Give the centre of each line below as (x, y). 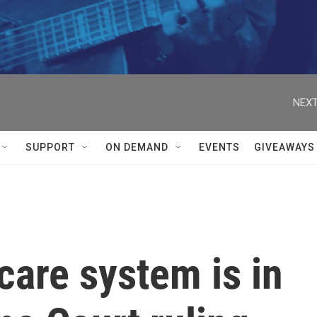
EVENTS (219, 147)
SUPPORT (50, 147)
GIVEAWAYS (284, 147)
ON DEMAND (137, 147)
